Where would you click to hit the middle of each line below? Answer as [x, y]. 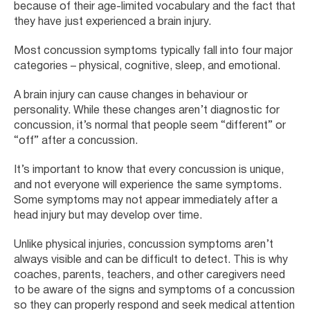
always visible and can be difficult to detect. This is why [151, 260]
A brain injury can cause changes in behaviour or [131, 95]
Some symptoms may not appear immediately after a [146, 200]
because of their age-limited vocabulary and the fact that [155, 7]
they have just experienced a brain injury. [112, 22]
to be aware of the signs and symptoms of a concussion [154, 290]
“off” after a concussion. [76, 141]
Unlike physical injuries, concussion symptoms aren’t [144, 245]
